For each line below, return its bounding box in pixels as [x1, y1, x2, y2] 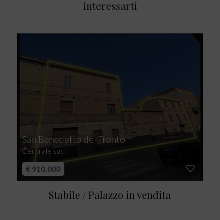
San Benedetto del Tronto [22, 134, 125, 145]
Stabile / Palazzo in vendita [49, 188, 171, 201]
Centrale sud [22, 146, 65, 155]
